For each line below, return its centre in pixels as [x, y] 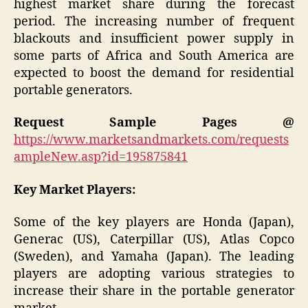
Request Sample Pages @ [154, 123]
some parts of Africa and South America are [154, 56]
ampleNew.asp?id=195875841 [101, 157]
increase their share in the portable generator [154, 291]
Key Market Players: [75, 190]
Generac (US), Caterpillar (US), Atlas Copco [154, 240]
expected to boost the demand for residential [154, 73]
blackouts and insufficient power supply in [154, 38]
